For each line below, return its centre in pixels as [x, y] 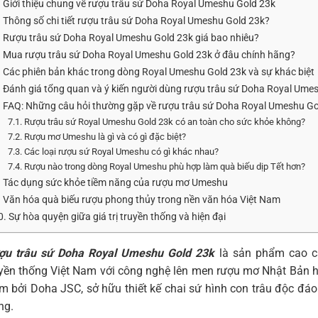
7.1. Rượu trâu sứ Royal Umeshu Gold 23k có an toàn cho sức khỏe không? [157, 121]
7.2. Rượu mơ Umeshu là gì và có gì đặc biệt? [97, 136]
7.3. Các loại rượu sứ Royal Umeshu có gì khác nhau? [114, 151]
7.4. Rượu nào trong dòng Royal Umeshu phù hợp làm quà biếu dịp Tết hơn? [157, 166]
